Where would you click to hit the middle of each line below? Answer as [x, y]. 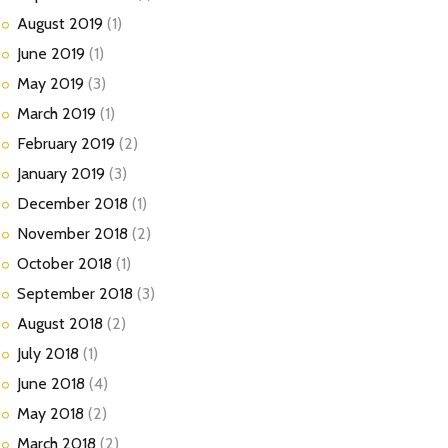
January [44, 174]
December [55, 204]
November [55, 234]
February [49, 144]
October [47, 264]
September [58, 294]
